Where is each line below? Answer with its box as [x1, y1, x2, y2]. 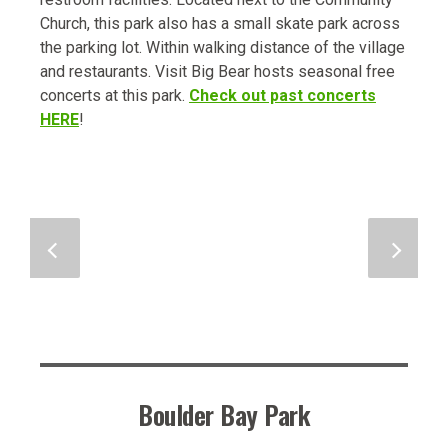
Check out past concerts [189, 86, 376, 106]
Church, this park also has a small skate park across [40, 14, 400, 34]
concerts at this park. [40, 86, 189, 106]
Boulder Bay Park [138, 394, 310, 434]
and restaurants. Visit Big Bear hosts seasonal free [40, 62, 395, 82]
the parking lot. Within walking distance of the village [40, 38, 405, 58]
